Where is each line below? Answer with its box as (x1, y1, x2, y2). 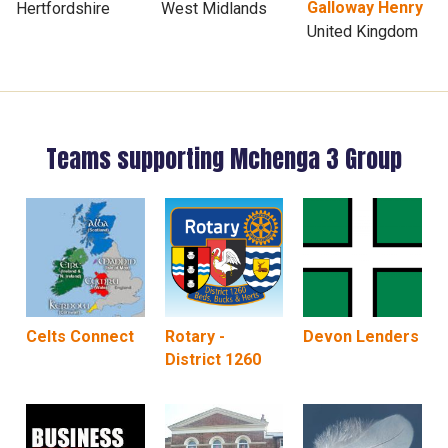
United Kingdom (306, 22, 418, 42)
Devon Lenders (303, 326, 420, 346)
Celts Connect (26, 326, 134, 346)
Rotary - (164, 326, 225, 346)
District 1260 (164, 349, 261, 369)
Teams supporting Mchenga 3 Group (46, 141, 402, 178)
